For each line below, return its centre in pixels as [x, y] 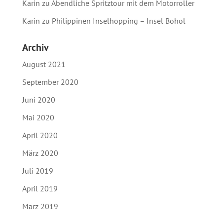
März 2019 [40, 206]
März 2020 [40, 153]
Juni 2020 [38, 99]
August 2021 [44, 64]
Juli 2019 [37, 170]
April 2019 [40, 188]
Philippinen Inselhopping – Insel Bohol [118, 20]
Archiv [35, 47]
